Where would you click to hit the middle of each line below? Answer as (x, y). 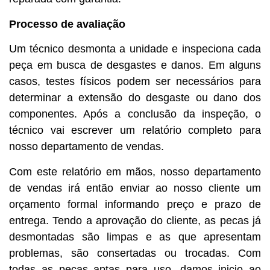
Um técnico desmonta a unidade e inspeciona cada (135, 49)
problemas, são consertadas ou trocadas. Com (135, 253)
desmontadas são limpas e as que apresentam (135, 237)
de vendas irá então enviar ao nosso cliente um (135, 188)
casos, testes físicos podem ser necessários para (135, 82)
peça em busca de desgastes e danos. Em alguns (135, 65)
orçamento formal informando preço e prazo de (135, 204)
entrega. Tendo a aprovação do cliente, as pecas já (135, 220)
